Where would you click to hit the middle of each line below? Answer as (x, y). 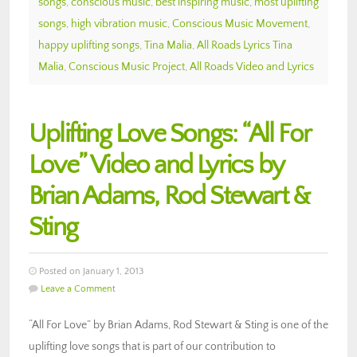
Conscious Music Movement (240, 24)
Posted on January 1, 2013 (90, 271)
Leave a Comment (78, 288)
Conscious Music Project (127, 67)
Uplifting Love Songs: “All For (170, 134)
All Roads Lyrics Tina (245, 45)
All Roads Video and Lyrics (252, 67)
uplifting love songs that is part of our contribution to (152, 346)
